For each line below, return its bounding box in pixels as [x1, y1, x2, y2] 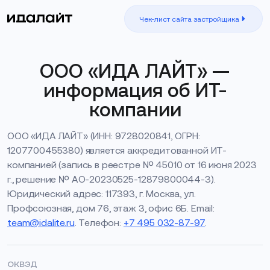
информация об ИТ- [43, 80, 227, 101]
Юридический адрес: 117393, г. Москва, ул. [7, 189, 196, 199]
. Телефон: [74, 218, 124, 228]
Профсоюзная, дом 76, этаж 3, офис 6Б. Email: [7, 203, 215, 213]
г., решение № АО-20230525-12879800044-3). [7, 174, 216, 184]
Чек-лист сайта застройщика [139, 14, 239, 23]
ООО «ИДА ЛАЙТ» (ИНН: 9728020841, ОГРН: [7, 131, 200, 141]
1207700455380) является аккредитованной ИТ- [7, 145, 227, 155]
